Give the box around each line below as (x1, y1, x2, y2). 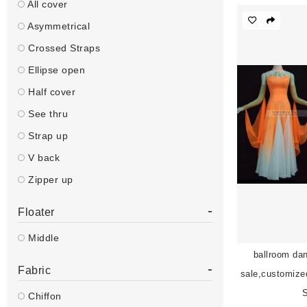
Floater (18, 206, 55, 218)
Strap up (25, 130, 68, 141)
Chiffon (25, 291, 62, 302)
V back (25, 152, 60, 163)
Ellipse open (25, 64, 85, 75)
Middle (25, 232, 59, 243)
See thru (25, 108, 68, 119)
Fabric (18, 265, 51, 276)
